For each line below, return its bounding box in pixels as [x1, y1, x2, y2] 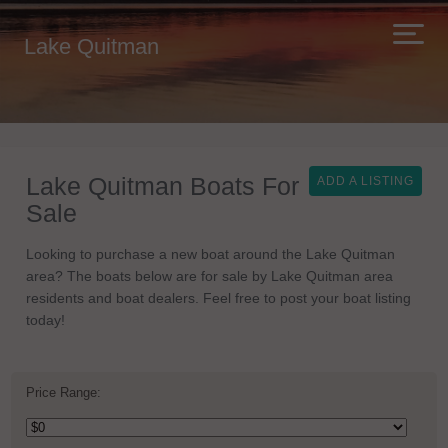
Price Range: [26, 386, 101, 400]
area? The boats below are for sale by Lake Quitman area [26, 268, 393, 284]
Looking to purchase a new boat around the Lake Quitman [26, 246, 395, 262]
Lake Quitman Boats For [26, 172, 299, 200]
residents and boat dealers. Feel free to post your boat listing [26, 290, 411, 306]
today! [26, 312, 65, 328]
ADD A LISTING [317, 174, 414, 188]
